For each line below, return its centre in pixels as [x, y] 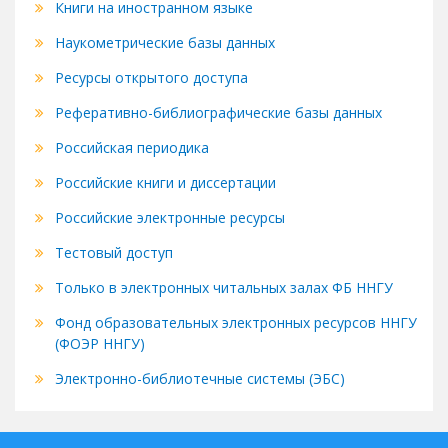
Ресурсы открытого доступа [151, 78]
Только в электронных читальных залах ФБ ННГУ [224, 288]
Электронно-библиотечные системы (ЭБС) [200, 379]
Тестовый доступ [114, 253]
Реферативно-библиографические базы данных [218, 113]
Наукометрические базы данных [165, 43]
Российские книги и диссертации [165, 183]
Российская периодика [132, 148]
